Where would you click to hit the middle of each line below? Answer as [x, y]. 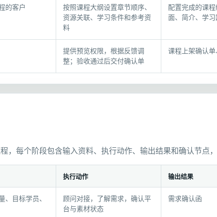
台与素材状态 [83, 209]
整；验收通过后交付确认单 [104, 61]
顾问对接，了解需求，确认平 [107, 199]
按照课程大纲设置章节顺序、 [107, 8]
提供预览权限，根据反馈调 [104, 51]
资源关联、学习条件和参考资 [107, 18]
